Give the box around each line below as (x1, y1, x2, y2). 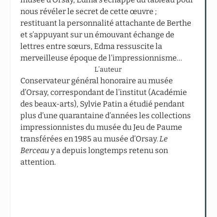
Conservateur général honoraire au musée (20, 76, 173, 85)
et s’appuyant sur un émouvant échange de (20, 30, 175, 39)
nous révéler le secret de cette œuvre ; (20, 6, 157, 16)
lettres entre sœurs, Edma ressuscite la (20, 41, 163, 51)
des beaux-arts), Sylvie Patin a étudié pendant (20, 99, 185, 108)
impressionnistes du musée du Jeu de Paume (20, 122, 183, 132)
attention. (20, 157, 56, 167)
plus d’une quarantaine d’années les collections (20, 110, 191, 120)
